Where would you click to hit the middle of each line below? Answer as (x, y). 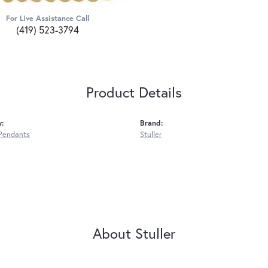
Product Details (134, 92)
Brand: (152, 123)
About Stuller (134, 234)
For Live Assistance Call (47, 19)
